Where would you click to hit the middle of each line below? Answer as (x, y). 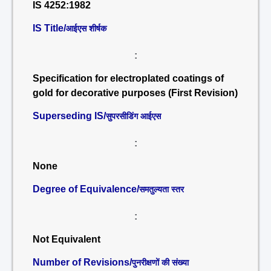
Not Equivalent (67, 239)
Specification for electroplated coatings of (128, 78)
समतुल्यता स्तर (162, 189)
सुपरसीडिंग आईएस (133, 116)
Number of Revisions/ (82, 262)
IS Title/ (49, 28)
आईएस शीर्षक (86, 28)
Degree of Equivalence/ (86, 189)
